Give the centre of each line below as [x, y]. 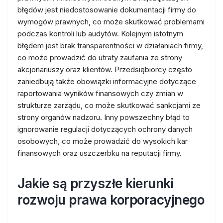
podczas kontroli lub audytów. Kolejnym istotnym [100, 34]
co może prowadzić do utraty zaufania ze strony [100, 57]
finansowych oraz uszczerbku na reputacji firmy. [100, 153]
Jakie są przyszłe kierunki [95, 183]
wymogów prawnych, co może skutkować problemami [111, 22]
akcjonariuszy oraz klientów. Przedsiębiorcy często [105, 69]
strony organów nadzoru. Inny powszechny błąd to [104, 117]
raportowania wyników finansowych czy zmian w [100, 93]
